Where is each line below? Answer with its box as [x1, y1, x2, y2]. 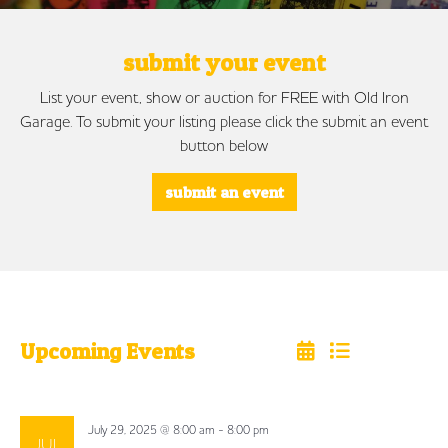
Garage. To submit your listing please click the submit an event [20, 111, 428, 132]
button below [180, 135, 268, 156]
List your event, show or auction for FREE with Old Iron [39, 87, 409, 108]
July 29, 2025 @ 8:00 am [87, 422, 215, 438]
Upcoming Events [19, 338, 195, 365]
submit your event [122, 48, 326, 78]
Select [18, 352, 59, 373]
